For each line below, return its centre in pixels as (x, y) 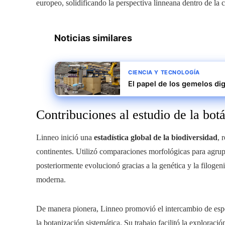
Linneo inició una (65, 137)
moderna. (51, 179)
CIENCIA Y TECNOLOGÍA (164, 72)
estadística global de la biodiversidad (156, 137)
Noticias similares (93, 38)
